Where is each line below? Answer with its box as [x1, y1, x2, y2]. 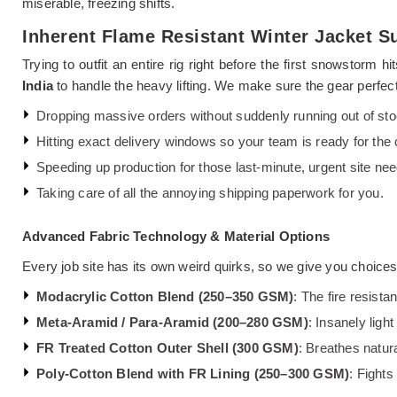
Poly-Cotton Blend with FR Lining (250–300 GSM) [36, 365, 350, 381]
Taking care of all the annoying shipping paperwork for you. [36, 184, 384, 200]
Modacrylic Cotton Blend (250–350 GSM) [36, 288, 294, 304]
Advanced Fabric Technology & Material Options [22, 228, 330, 244]
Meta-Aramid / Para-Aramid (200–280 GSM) [36, 314, 308, 330]
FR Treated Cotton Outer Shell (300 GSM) [36, 339, 299, 355]
